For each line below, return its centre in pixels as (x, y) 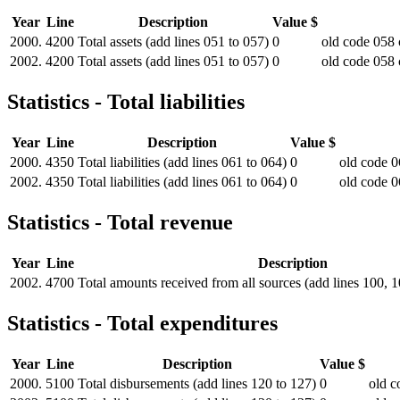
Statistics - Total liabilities (126, 102)
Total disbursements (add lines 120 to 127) (197, 383)
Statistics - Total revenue (120, 223)
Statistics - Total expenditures (142, 323)
